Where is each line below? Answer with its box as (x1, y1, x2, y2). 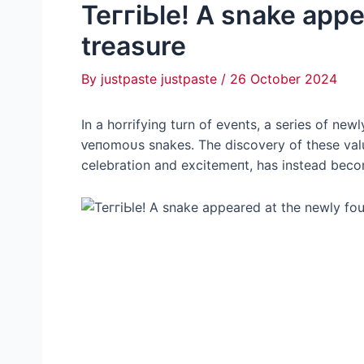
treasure (81, 30, 186, 62)
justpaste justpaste (101, 71, 221, 87)
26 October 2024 (230, 71, 337, 87)
